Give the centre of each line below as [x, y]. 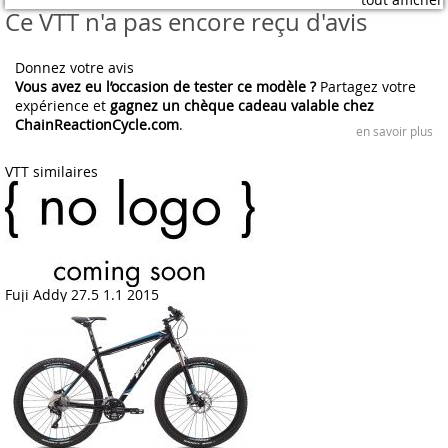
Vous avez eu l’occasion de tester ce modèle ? [165, 86]
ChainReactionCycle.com [97, 124]
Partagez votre [366, 86]
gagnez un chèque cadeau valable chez [242, 105]
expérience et [62, 105]
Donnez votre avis [74, 67]
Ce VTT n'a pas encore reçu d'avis [186, 22]
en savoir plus [394, 131]
